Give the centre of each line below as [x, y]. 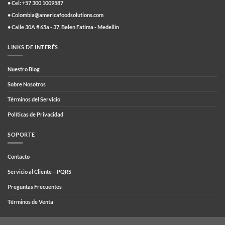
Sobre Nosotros [27, 84]
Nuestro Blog [24, 69]
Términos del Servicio [34, 99]
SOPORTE [21, 134]
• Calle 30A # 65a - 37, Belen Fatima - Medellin [63, 27]
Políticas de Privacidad [35, 114]
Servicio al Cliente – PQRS [39, 171]
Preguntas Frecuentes [35, 186]
